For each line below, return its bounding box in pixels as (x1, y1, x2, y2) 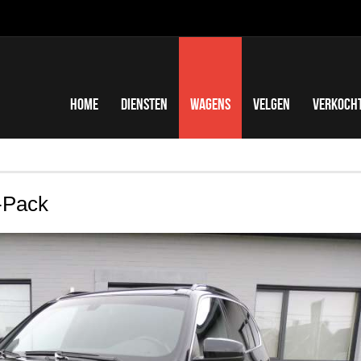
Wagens (190, 95, 230, 113)
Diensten (121, 95, 168, 113)
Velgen (253, 95, 290, 113)
